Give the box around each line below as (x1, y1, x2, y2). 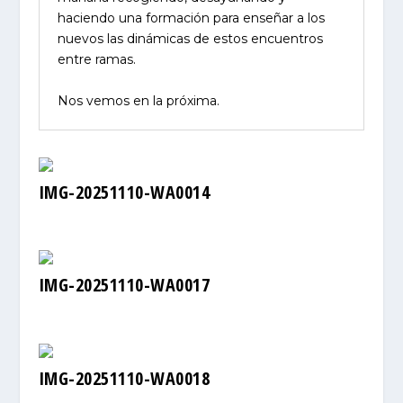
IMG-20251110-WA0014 (38, 179, 210, 204)
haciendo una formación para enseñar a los (57, 10, 325, 27)
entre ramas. (57, 51, 139, 68)
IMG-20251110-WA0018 (38, 366, 210, 391)
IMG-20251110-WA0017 (38, 273, 210, 298)
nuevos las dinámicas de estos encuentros (57, 31, 323, 48)
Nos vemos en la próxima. (57, 92, 219, 109)
